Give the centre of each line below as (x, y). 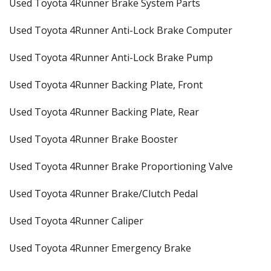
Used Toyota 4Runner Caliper (76, 221)
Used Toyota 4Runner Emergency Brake (100, 248)
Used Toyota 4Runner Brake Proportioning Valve (121, 166)
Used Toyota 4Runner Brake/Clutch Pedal (103, 194)
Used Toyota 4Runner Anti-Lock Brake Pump (111, 57)
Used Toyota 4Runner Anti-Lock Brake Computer (121, 30)
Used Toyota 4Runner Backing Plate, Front (106, 85)
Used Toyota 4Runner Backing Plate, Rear (104, 112)
